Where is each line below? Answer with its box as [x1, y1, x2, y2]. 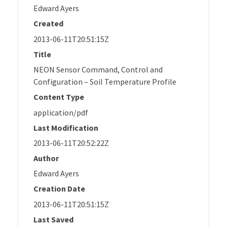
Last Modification [33, 122, 98, 133]
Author [33, 153, 59, 163]
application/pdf [33, 107, 88, 118]
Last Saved [33, 214, 73, 224]
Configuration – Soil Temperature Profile [33, 77, 176, 87]
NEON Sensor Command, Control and [33, 64, 163, 75]
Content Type [33, 92, 84, 102]
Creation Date [33, 183, 85, 194]
